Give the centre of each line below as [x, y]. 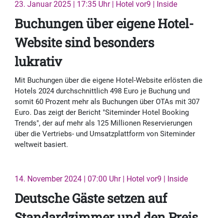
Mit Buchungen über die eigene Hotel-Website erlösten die [109, 81]
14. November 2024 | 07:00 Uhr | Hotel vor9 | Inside [101, 179]
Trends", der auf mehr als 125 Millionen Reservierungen [103, 123]
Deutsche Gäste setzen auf [91, 198]
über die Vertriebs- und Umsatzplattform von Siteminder [105, 134]
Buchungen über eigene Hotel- [104, 24]
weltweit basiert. [41, 145]
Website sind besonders [84, 43]
